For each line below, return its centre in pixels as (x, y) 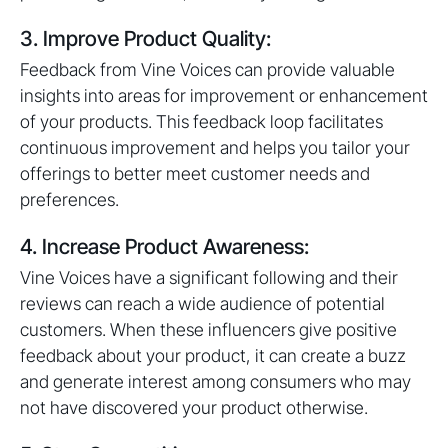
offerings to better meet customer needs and (195, 173)
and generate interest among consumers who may (215, 381)
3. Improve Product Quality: (145, 38)
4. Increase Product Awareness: (164, 246)
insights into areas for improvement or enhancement (224, 95)
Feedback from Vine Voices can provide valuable (207, 69)
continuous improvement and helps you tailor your (215, 147)
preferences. (69, 199)
